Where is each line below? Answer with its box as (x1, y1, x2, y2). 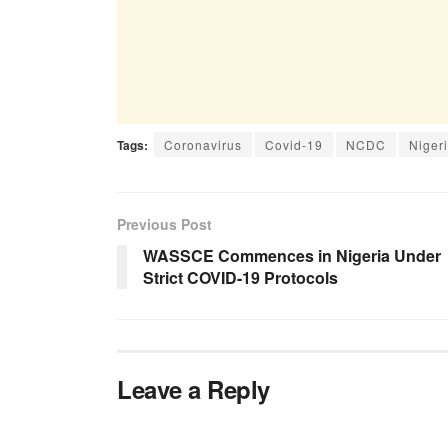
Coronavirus (164, 135, 242, 153)
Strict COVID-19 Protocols (143, 265, 338, 289)
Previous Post (117, 213, 212, 234)
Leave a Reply (117, 371, 270, 406)
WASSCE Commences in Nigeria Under (143, 243, 441, 267)
